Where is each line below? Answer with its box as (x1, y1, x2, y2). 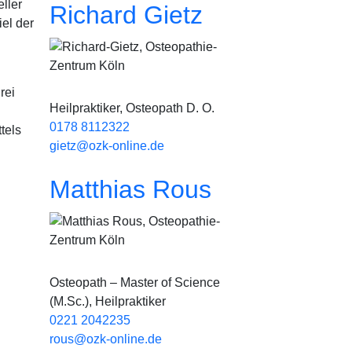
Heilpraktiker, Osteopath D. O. (49, 101, 214, 115)
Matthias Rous (49, 175, 211, 203)
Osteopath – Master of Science (49, 276, 220, 289)
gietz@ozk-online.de (49, 139, 164, 152)
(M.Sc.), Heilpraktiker (49, 295, 166, 308)
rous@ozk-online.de (49, 332, 162, 346)
